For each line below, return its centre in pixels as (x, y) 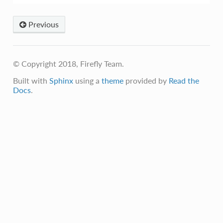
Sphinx (61, 81)
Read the (184, 81)
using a (87, 81)
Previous (42, 24)
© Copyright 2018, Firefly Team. (68, 64)
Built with (31, 81)
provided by (146, 81)
